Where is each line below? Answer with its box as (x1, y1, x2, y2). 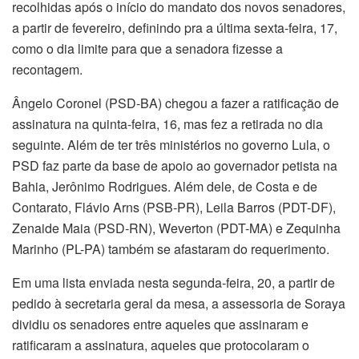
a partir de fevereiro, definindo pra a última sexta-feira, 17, (12, 18, 337, 37)
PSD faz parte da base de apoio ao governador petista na (12, 155, 337, 175)
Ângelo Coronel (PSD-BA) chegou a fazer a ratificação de (12, 93, 339, 112)
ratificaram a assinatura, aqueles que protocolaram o (12, 335, 309, 354)
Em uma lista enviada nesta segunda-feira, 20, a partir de (12, 272, 335, 292)
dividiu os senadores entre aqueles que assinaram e (12, 314, 309, 333)
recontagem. (12, 59, 83, 79)
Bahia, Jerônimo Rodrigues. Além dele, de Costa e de (12, 176, 317, 196)
